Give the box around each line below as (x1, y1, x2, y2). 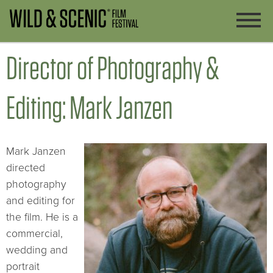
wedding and (6, 244, 68, 257)
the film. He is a (6, 211, 78, 224)
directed (6, 161, 45, 175)
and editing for (6, 194, 75, 208)
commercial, (6, 227, 63, 241)
